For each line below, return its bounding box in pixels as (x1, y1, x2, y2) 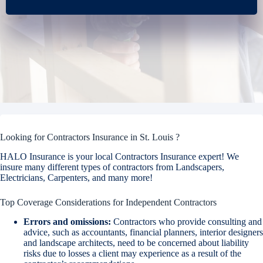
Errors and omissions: (23, 216, 111, 227)
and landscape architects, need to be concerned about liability (23, 237, 249, 248)
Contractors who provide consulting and (111, 216, 262, 227)
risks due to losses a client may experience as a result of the (23, 248, 241, 258)
